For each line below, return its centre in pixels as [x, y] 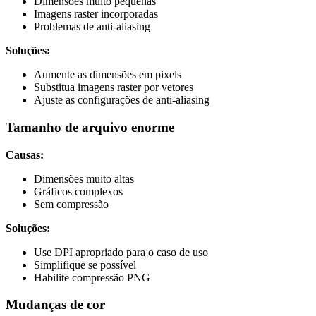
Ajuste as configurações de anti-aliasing [122, 100]
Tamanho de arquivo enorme [90, 127]
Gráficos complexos [78, 191]
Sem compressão [71, 204]
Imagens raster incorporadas [96, 14]
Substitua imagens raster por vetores [114, 87]
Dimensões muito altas [84, 178]
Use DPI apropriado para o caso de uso [121, 252]
